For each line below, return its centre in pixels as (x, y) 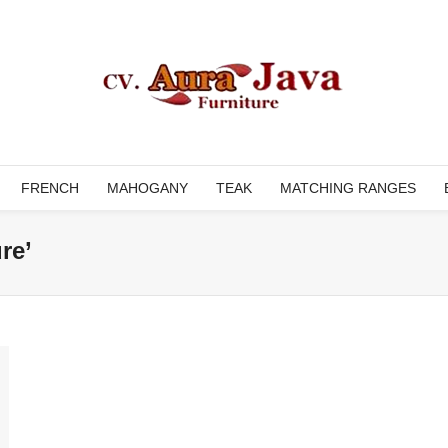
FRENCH (50, 188)
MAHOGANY (147, 188)
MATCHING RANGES (348, 188)
